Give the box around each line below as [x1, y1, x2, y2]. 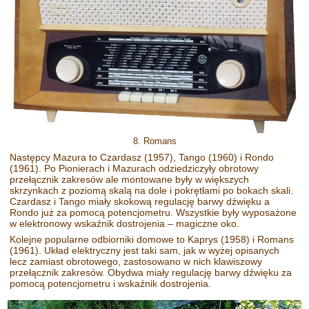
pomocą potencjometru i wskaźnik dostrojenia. [10, 277, 215, 289]
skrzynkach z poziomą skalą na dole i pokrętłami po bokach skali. [10, 185, 294, 197]
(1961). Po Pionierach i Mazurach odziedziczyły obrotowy [10, 163, 259, 175]
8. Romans [132, 136, 177, 147]
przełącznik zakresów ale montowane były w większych [10, 174, 250, 186]
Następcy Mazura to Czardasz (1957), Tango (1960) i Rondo [10, 152, 275, 163]
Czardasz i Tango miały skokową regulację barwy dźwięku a [10, 196, 270, 208]
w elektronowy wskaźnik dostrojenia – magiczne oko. [10, 218, 240, 230]
